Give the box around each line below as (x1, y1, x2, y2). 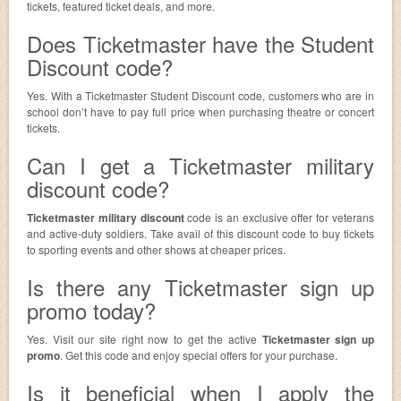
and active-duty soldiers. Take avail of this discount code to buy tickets (27, 226, 374, 241)
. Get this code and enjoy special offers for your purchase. (60, 347, 340, 363)
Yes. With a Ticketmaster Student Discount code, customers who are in (27, 88, 374, 103)
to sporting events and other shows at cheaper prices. (27, 242, 288, 257)
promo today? (27, 294, 156, 326)
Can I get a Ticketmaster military (27, 149, 374, 181)
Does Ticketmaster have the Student (27, 28, 374, 59)
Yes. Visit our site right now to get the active (27, 331, 262, 346)
